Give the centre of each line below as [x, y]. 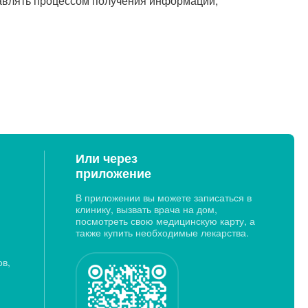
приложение [113, 173]
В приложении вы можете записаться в [163, 197]
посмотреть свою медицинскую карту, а [165, 221]
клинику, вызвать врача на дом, [146, 209]
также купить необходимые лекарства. [162, 232]
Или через [106, 158]
